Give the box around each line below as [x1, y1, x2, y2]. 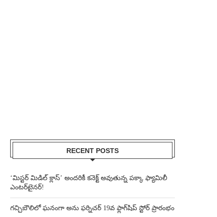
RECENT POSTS [66, 147, 119, 155]
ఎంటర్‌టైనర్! [10, 184, 44, 191]
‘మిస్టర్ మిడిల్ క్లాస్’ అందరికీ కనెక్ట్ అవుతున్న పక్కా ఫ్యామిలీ [10, 174, 167, 182]
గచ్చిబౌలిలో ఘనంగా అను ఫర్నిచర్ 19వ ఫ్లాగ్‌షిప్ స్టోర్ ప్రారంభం [10, 204, 174, 212]
